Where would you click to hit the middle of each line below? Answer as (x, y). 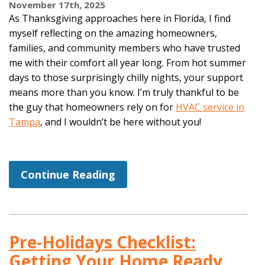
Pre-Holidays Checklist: (102, 242)
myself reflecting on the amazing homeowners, (113, 33)
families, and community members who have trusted (125, 48)
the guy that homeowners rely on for (92, 107)
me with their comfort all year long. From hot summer (127, 62)
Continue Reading (68, 174)
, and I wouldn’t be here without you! (121, 122)
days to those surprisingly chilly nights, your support (126, 77)
